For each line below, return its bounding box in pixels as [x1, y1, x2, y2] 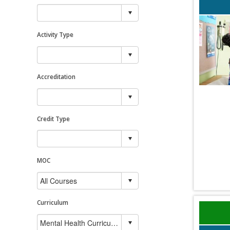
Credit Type [37, 114, 70, 123]
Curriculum [37, 198, 68, 206]
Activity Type [37, 30, 73, 39]
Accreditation [37, 72, 75, 81]
